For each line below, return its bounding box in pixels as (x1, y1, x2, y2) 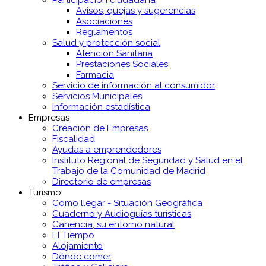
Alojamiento (52, 240, 103, 252)
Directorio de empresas (52, 176, 151, 188)
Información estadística (52, 102, 150, 113)
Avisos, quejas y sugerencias (76, 5, 195, 17)
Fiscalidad (52, 134, 95, 145)
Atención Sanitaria (76, 48, 153, 59)
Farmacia (76, 69, 114, 81)
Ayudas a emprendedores (52, 144, 161, 156)
